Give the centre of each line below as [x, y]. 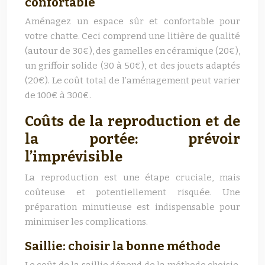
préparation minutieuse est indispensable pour [132, 207]
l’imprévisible [74, 157]
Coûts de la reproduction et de [132, 121]
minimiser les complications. [86, 222]
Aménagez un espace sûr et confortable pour [132, 21]
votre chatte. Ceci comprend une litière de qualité [132, 36]
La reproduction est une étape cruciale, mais [132, 177]
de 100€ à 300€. [58, 95]
